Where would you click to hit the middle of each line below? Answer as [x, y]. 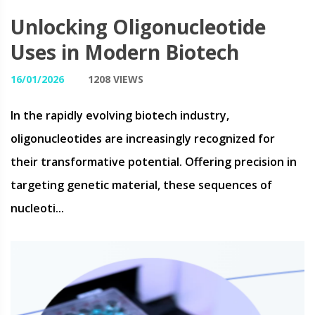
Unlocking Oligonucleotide [138, 27]
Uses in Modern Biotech [125, 52]
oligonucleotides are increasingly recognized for [143, 139]
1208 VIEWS [116, 79]
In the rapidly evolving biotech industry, [120, 115]
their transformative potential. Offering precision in [154, 162]
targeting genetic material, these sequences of [141, 185]
